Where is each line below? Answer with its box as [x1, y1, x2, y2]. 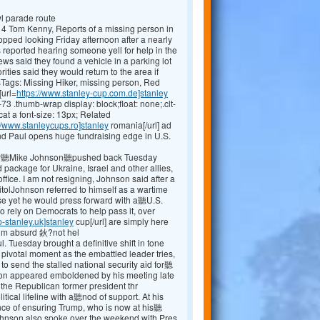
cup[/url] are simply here [74, 215, 169, 228]
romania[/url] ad [109, 119, 171, 131]
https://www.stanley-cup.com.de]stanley [16, 86, 168, 99]
